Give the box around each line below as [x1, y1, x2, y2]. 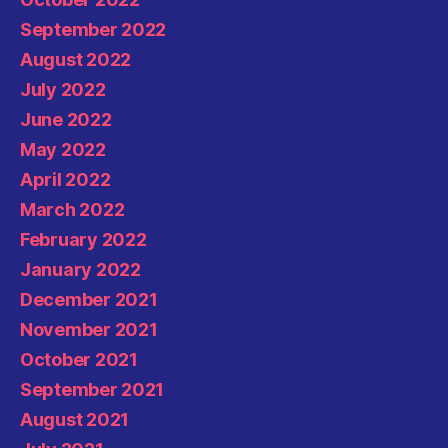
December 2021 [20, 288, 158, 310]
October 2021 [20, 348, 138, 370]
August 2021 [20, 408, 130, 430]
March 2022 [20, 198, 125, 220]
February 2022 [20, 228, 147, 250]
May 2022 [20, 138, 106, 160]
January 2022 [20, 258, 141, 280]
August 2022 [20, 48, 132, 70]
